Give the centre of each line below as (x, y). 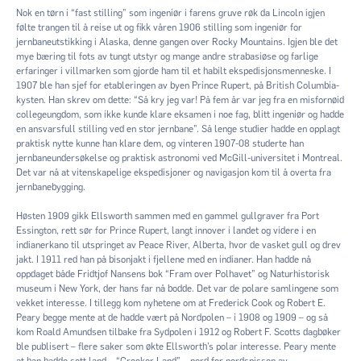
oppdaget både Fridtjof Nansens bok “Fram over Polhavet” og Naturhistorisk (173, 274)
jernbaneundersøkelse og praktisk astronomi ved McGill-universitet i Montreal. (179, 158)
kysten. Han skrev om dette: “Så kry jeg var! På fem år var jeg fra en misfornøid (180, 100)
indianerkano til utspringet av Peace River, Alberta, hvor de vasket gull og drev (178, 245)
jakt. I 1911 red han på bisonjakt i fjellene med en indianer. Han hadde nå (164, 259)
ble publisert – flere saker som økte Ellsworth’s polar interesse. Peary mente (176, 346)
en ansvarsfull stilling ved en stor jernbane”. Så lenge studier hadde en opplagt (178, 129)
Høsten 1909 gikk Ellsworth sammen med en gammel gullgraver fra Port (168, 216)
